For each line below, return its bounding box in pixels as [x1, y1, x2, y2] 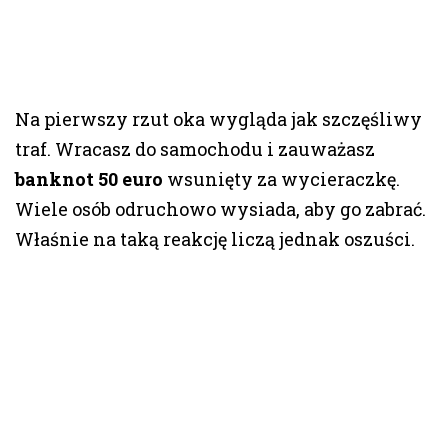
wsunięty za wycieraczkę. [163, 167, 400, 192]
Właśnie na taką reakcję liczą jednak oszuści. [15, 227, 415, 252]
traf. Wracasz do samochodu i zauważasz [15, 137, 375, 162]
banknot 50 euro [15, 167, 163, 192]
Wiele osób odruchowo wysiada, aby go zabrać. [15, 197, 426, 222]
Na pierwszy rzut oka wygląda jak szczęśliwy [15, 107, 422, 132]
